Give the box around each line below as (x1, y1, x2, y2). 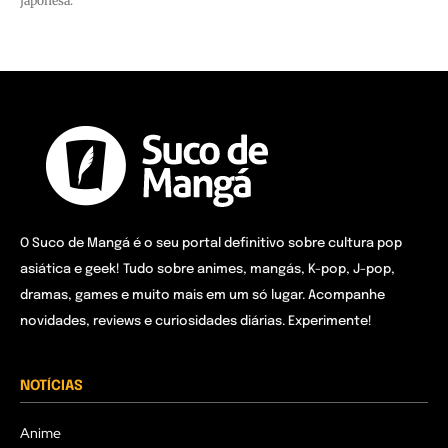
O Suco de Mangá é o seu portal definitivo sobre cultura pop (20, 237, 402, 251)
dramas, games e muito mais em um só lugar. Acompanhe (20, 289, 385, 303)
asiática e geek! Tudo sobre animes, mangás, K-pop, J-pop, (20, 263, 395, 277)
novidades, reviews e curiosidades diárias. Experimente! (20, 315, 372, 329)
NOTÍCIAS (20, 379, 83, 394)
